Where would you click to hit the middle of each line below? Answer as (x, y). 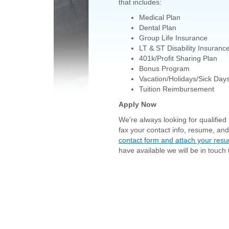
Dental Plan (158, 28)
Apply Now (138, 104)
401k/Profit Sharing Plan (178, 58)
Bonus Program (164, 68)
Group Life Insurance (173, 38)
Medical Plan (160, 17)
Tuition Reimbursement (177, 89)
